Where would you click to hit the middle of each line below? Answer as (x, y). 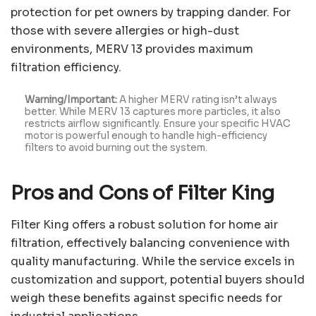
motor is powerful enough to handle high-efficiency (146, 136)
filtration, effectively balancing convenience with (150, 243)
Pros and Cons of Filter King (142, 194)
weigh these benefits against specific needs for (146, 298)
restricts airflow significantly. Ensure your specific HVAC (158, 124)
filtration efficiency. (66, 68)
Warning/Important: (71, 100)
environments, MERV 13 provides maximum (132, 49)
